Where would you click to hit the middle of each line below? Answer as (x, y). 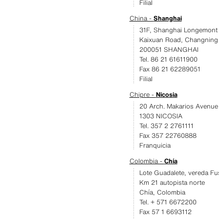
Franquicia (155, 145)
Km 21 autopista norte (172, 183)
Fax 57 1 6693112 (165, 212)
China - (141, 18)
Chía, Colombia (162, 192)
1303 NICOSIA (161, 116)
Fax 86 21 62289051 (170, 69)
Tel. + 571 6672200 (168, 202)
